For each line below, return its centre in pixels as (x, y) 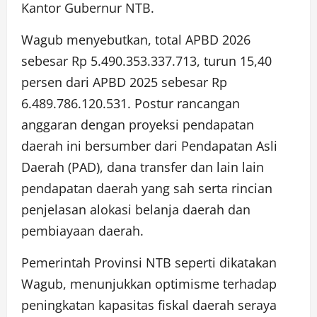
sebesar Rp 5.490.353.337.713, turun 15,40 (146, 60)
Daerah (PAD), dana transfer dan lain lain (143, 167)
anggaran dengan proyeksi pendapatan (138, 124)
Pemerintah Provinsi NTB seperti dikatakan (149, 262)
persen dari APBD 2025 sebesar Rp (124, 82)
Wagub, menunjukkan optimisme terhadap (149, 283)
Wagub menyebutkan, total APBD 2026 (136, 39)
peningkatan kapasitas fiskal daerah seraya (149, 305)
